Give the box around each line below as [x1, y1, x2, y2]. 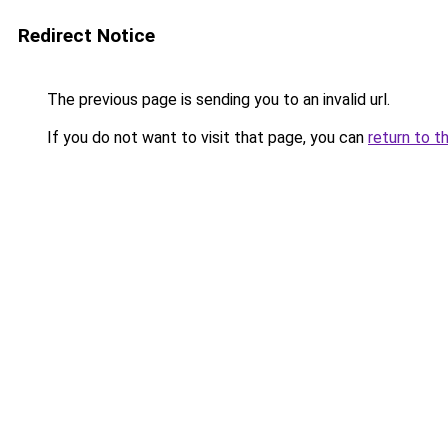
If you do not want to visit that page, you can [43, 128, 368, 147]
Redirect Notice [18, 24, 155, 47]
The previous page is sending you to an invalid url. [43, 90, 390, 109]
